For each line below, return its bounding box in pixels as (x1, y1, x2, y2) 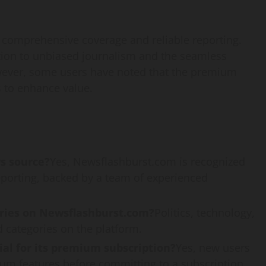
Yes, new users (176, 240, 250, 255)
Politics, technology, (154, 205, 255, 220)
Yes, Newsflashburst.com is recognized (50, 154, 245, 169)
